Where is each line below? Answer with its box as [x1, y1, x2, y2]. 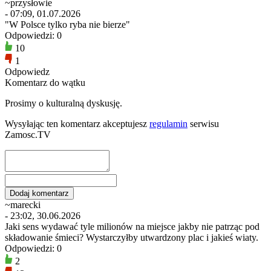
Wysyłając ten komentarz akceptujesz [5, 118, 149, 129]
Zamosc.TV [5, 129, 51, 140]
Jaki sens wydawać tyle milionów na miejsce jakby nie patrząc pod [5, 221, 260, 232]
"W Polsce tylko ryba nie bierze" [5, 19, 130, 30]
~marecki [5, 199, 41, 210]
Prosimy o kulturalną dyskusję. [5, 97, 122, 108]
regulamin [149, 118, 188, 129]
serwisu [188, 118, 219, 129]
